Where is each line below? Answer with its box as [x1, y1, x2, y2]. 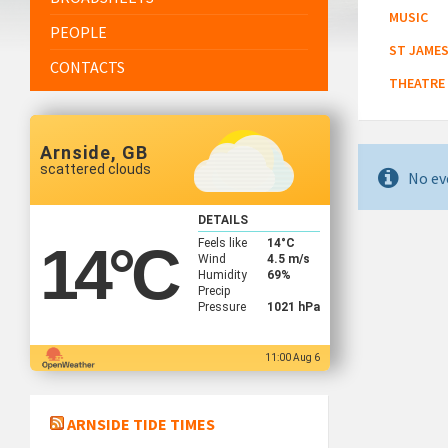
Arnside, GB [40, 142, 148, 164]
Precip [197, 283, 230, 298]
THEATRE [389, 74, 446, 93]
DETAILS [197, 212, 248, 227]
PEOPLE [50, 22, 107, 43]
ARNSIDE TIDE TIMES [67, 414, 215, 435]
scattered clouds [40, 161, 151, 178]
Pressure [197, 299, 246, 314]
